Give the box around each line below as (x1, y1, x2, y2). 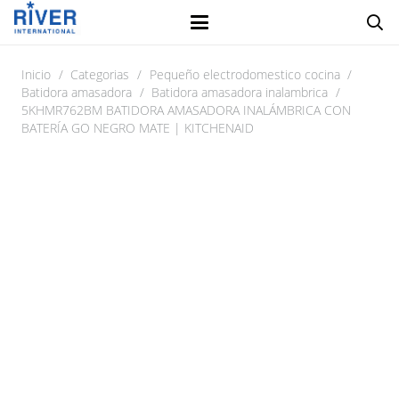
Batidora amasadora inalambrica (151, 84, 329, 101)
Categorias (70, 66, 130, 83)
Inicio (21, 66, 51, 83)
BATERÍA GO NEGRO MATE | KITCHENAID (21, 119, 254, 136)
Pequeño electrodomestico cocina (149, 66, 340, 83)
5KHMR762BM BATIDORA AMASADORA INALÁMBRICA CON (21, 102, 351, 118)
